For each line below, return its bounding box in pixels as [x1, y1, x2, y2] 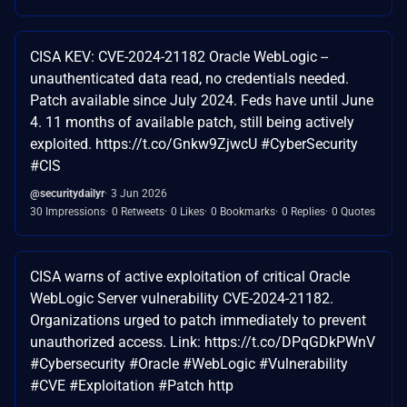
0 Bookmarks [211, 205, 275, 219]
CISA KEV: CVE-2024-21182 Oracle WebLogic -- [30, 48, 328, 66]
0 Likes [171, 205, 204, 219]
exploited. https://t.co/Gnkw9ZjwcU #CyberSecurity [30, 135, 358, 154]
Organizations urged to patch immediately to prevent [30, 312, 366, 330]
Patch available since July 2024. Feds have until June [30, 92, 373, 110]
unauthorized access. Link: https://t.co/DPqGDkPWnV [30, 333, 375, 352]
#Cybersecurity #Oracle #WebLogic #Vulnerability [30, 355, 348, 373]
